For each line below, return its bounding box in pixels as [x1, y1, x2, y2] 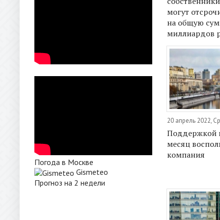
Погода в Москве [34, 157, 93, 167]
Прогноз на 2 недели [34, 178, 105, 188]
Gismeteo [76, 167, 108, 177]
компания [167, 149, 205, 161]
